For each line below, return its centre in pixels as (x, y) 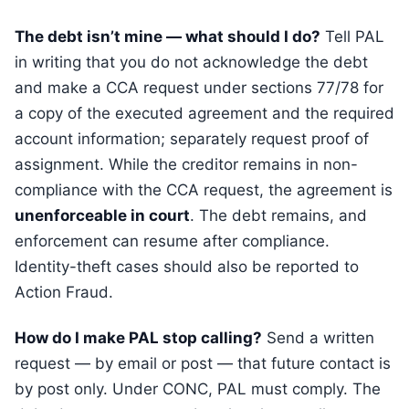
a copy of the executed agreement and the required (204, 113)
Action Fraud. (64, 292)
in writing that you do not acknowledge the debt (191, 62)
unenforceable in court (102, 215)
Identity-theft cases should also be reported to (187, 267)
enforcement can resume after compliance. (172, 241)
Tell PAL (352, 37)
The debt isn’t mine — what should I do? (168, 37)
